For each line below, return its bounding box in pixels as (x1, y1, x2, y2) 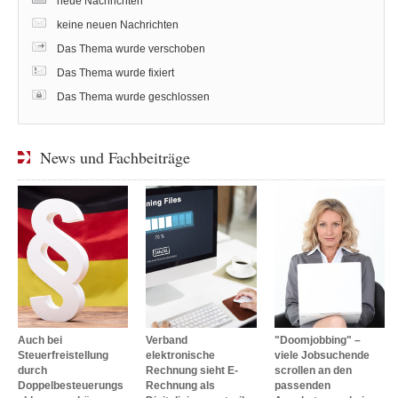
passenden (274, 378, 330, 392)
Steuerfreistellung (18, 348, 108, 362)
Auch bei (18, 333, 62, 346)
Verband (146, 333, 188, 346)
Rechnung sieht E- (146, 363, 239, 377)
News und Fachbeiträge (40, 146, 190, 168)
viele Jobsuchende (274, 348, 370, 362)
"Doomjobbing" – (274, 333, 361, 346)
